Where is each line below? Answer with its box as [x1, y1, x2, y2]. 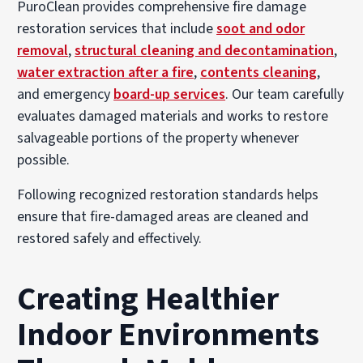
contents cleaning [200, 62, 318, 83]
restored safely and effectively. [17, 228, 203, 249]
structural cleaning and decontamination [75, 40, 335, 61]
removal [17, 40, 69, 61]
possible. [17, 149, 70, 170]
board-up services [113, 83, 226, 105]
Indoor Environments [17, 311, 320, 358]
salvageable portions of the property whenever [17, 127, 300, 148]
